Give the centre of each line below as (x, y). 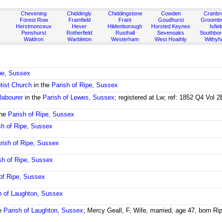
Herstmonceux (34, 26)
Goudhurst (171, 20)
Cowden (171, 13)
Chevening (34, 13)
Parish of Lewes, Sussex (79, 97)
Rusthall (125, 33)
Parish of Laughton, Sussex (44, 210)
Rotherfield (80, 33)
